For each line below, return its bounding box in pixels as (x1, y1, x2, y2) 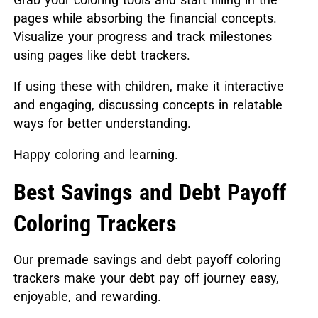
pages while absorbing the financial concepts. (13, 11, 277, 26)
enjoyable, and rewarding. (13, 289, 161, 305)
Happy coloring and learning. (13, 147, 178, 163)
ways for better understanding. (13, 116, 191, 131)
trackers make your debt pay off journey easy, (13, 270, 279, 286)
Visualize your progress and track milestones (13, 29, 272, 45)
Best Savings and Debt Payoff (13, 179, 286, 207)
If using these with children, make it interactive (13, 79, 284, 94)
